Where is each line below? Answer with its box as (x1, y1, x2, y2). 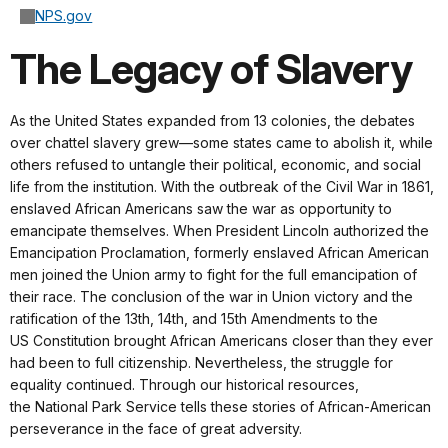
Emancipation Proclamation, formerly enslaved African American (10, 244, 429, 262)
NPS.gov (35, 7, 93, 25)
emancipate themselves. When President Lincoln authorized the (10, 222, 429, 240)
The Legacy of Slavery (10, 44, 412, 95)
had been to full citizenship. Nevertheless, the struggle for (10, 354, 393, 372)
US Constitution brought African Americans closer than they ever (10, 332, 433, 350)
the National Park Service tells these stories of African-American (10, 398, 431, 416)
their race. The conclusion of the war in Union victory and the (10, 288, 413, 306)
